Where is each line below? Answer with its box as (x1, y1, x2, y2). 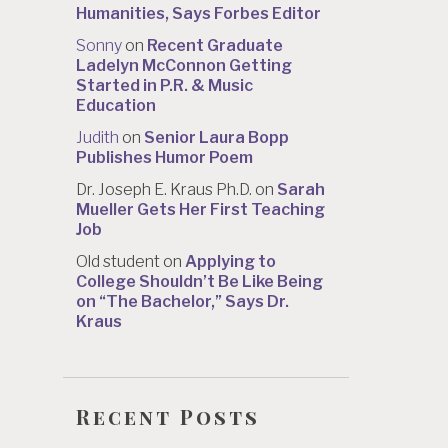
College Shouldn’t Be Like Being (76, 271, 323, 291)
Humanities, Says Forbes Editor (76, 3, 321, 23)
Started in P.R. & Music (76, 75, 253, 95)
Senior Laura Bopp (144, 127, 289, 147)
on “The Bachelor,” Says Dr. (76, 291, 289, 311)
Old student (76, 251, 160, 271)
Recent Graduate (147, 35, 283, 55)
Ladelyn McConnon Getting (76, 55, 292, 75)
